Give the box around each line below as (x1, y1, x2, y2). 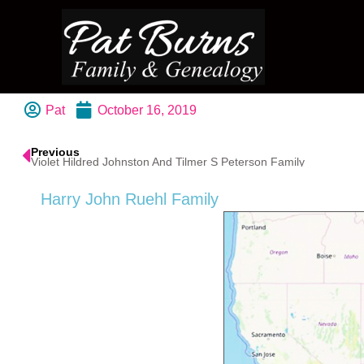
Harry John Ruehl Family (41, 190, 219, 209)
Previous (31, 145, 80, 159)
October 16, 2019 (97, 103, 197, 117)
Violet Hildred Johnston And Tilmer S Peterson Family (31, 155, 305, 169)
